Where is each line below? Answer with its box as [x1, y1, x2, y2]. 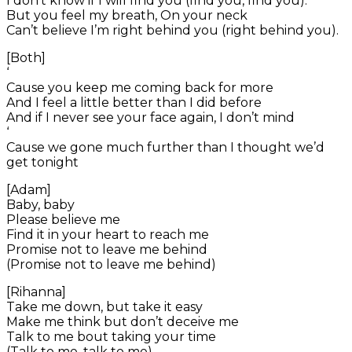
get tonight [6, 155, 79, 170]
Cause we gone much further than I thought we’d [6, 140, 324, 156]
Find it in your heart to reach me [6, 227, 209, 243]
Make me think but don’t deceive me [6, 314, 239, 330]
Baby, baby [6, 197, 75, 213]
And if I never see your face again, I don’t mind [6, 110, 295, 126]
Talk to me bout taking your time [6, 329, 216, 345]
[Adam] [6, 182, 51, 198]
